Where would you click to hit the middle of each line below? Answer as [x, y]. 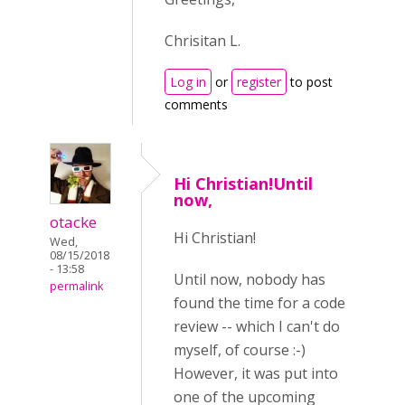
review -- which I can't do [257, 326]
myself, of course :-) [240, 350]
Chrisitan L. [202, 41]
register [259, 82]
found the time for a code [259, 303]
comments [196, 104]
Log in [188, 82]
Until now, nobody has [250, 279]
